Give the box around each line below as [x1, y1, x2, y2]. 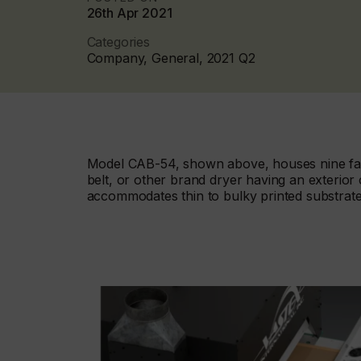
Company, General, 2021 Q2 [86, 49, 255, 66]
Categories [86, 33, 150, 50]
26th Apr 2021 [86, 4, 172, 21]
